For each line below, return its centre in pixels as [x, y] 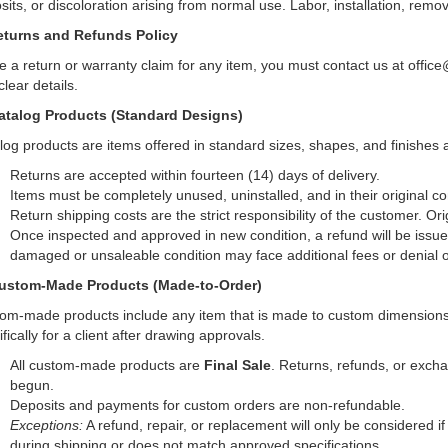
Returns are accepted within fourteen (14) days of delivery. [194, 175]
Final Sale [237, 365]
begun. [31, 385]
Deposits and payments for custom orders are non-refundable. [207, 405]
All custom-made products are [106, 365]
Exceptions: [46, 425]
